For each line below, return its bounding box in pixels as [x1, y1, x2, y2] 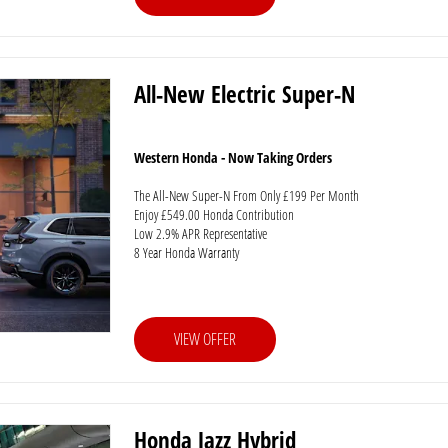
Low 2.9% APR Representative [133, 224, 267, 243]
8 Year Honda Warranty [133, 243, 239, 262]
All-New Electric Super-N [133, 78, 355, 110]
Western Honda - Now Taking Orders [133, 148, 332, 167]
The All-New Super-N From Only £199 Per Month [133, 186, 359, 205]
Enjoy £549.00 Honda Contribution [133, 205, 294, 224]
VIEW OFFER [173, 327, 236, 350]
